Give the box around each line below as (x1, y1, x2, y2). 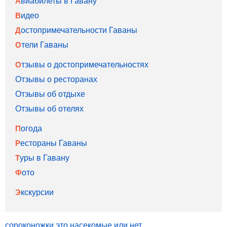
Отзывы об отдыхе (15, 88, 85, 99)
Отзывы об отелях (15, 102, 84, 114)
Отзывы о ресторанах (15, 73, 97, 85)
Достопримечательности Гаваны (21, 24, 137, 35)
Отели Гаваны (21, 39, 68, 50)
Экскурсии (21, 186, 54, 198)
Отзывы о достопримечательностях (21, 58, 148, 70)
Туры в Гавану (20, 152, 69, 163)
